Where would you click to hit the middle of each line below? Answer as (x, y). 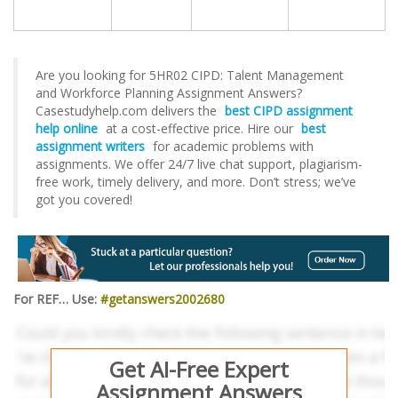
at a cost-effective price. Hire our (199, 128)
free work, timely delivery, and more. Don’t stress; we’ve (196, 181)
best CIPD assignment (289, 110)
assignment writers (90, 146)
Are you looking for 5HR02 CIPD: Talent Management (190, 75)
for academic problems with (231, 146)
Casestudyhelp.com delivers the (128, 110)
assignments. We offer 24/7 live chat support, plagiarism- (199, 163)
